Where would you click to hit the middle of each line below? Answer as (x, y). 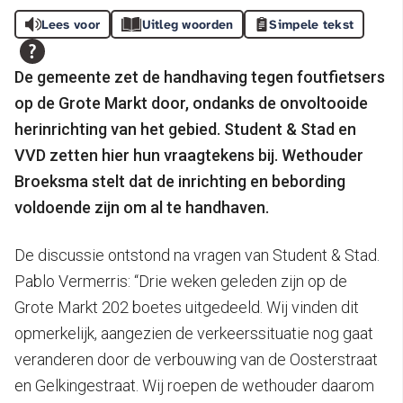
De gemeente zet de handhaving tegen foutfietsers (200, 76)
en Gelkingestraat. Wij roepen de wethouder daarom (194, 385)
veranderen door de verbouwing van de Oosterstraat (196, 359)
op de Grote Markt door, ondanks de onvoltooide (191, 103)
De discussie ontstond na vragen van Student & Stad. (197, 255)
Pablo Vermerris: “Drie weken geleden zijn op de (181, 281)
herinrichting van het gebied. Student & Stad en (185, 129)
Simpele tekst (312, 24)
